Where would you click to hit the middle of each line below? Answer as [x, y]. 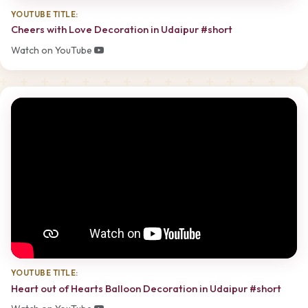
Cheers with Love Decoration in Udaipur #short [122, 30]
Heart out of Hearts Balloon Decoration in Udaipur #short [146, 288]
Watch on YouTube [53, 50]
